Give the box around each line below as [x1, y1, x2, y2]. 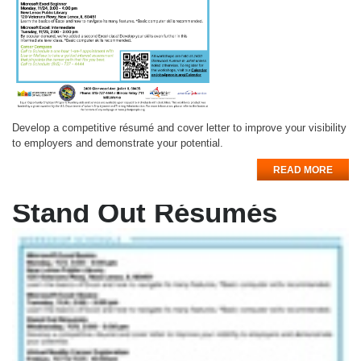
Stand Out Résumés [12, 197, 277, 229]
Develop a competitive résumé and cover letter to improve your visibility [12, 122, 346, 135]
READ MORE [273, 164, 333, 176]
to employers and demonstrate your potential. [12, 137, 223, 150]
